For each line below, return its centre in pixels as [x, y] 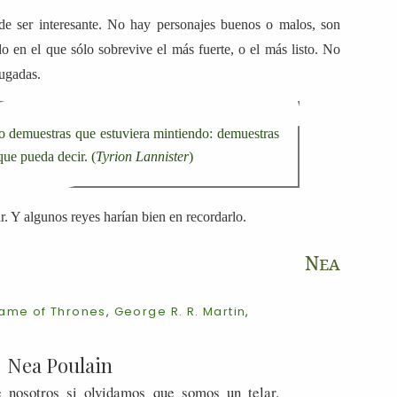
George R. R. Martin [180, 311]
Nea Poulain [60, 365]
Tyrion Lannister [142, 157]
